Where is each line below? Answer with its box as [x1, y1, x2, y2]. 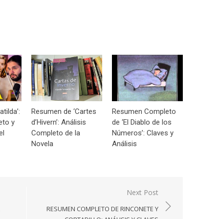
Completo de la [31, 128, 80, 137]
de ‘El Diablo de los [112, 117, 172, 127]
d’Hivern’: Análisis [31, 117, 86, 127]
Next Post [127, 187, 158, 197]
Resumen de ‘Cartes [31, 107, 96, 116]
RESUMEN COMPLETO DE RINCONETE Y [46, 204, 158, 213]
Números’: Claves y [112, 128, 174, 137]
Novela [31, 139, 53, 148]
